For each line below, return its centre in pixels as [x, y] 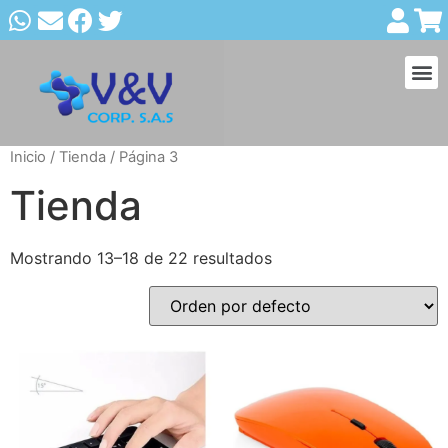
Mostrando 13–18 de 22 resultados [141, 258]
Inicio [28, 156]
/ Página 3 [142, 156]
